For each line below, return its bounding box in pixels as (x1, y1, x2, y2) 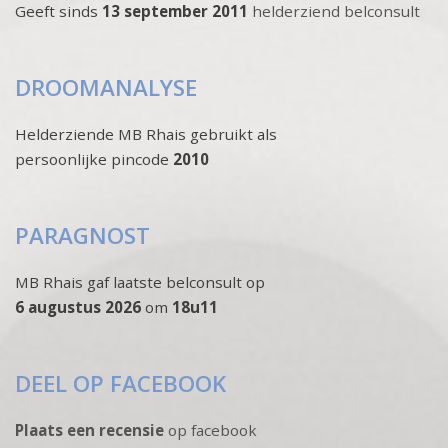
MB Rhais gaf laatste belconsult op (15, 271, 265, 292)
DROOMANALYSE (15, 71, 197, 103)
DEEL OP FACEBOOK (15, 367, 226, 399)
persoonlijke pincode (15, 148, 169, 169)
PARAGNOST (15, 219, 150, 251)
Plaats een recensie (15, 419, 164, 440)
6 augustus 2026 (15, 296, 141, 317)
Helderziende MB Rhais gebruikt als (15, 123, 277, 144)
